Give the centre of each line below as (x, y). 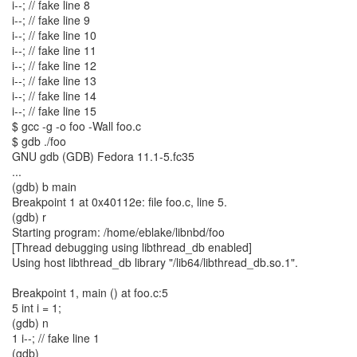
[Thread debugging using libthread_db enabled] (132, 247)
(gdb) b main (44, 186)
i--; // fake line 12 (54, 65)
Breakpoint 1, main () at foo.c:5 (90, 292)
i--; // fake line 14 (54, 96)
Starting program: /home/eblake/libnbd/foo (118, 232)
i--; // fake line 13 (54, 80)
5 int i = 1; (37, 308)
